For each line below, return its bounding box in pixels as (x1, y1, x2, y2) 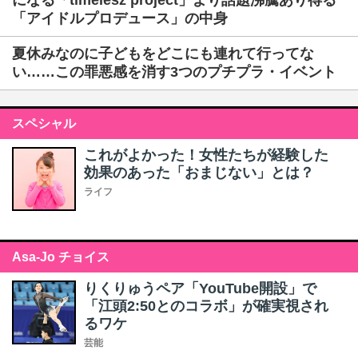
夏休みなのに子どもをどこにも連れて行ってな (12, 46, 314, 62)
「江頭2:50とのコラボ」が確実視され (84, 298, 328, 314)
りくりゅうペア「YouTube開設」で (84, 280, 316, 296)
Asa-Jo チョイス (12, 250, 109, 264)
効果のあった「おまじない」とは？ (84, 165, 314, 181)
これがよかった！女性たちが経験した (84, 147, 328, 163)
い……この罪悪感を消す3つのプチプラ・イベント (12, 64, 336, 80)
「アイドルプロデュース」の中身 (12, 10, 228, 26)
